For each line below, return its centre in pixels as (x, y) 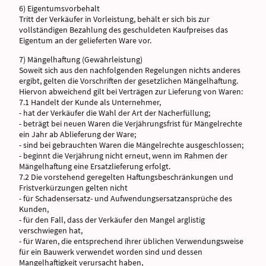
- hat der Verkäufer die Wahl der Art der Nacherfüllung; (115, 113)
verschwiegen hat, (51, 230)
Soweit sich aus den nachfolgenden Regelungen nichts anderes (130, 70)
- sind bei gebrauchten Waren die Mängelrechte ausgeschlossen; (131, 145)
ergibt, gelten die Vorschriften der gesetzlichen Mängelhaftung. (129, 80)
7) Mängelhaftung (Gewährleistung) (81, 59)
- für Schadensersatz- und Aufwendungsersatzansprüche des (126, 198)
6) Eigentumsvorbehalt (59, 9)
